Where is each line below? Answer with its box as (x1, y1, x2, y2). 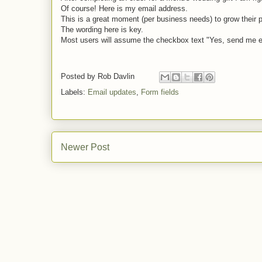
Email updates (88, 88, 136, 96)
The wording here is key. (61, 25, 146, 34)
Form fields (141, 88, 179, 96)
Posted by (61, 72, 98, 81)
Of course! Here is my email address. (61, 4, 190, 13)
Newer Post (61, 142, 109, 152)
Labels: (61, 88, 88, 96)
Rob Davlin (98, 72, 135, 81)
